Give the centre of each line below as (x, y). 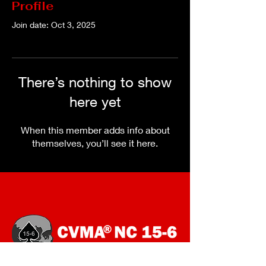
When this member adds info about (95, 130)
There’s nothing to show (95, 82)
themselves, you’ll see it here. (95, 143)
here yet (95, 102)
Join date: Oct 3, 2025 (54, 25)
